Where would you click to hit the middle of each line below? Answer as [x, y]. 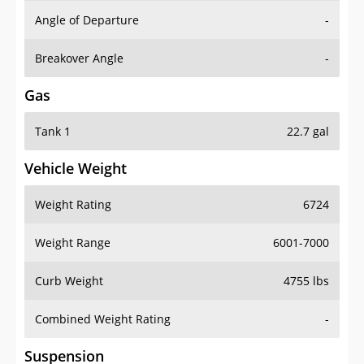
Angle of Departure [87, 20]
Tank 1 [53, 132]
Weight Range [73, 243]
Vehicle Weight [76, 169]
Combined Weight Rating [103, 319]
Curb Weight [69, 281]
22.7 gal [308, 132]
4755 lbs [306, 281]
